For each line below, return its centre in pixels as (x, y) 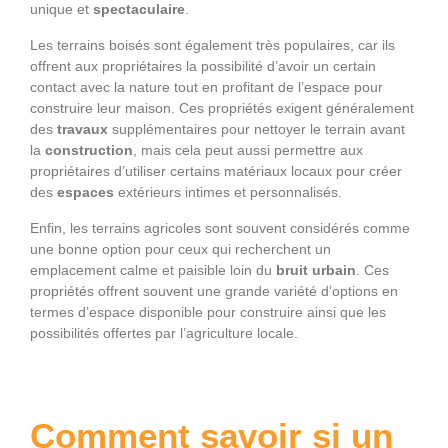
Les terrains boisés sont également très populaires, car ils (212, 45)
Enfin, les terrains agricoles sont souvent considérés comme (220, 228)
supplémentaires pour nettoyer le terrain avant (258, 129)
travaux (84, 129)
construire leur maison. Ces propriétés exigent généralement (222, 108)
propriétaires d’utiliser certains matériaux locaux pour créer (216, 171)
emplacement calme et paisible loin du (153, 270)
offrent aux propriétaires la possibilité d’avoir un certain (203, 66)
